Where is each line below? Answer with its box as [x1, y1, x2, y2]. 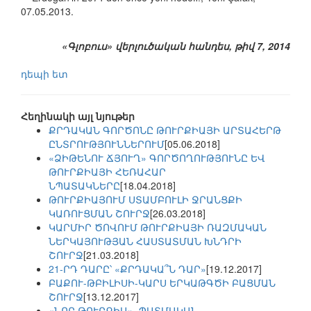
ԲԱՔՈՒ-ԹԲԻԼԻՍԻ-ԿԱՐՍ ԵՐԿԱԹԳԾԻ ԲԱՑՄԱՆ [49, 276, 276, 290]
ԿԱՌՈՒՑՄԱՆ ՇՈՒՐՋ [49, 206, 150, 221]
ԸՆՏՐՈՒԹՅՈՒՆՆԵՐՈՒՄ [49, 137, 165, 151]
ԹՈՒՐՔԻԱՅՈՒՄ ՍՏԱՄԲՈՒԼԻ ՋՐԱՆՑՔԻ [49, 192, 242, 207]
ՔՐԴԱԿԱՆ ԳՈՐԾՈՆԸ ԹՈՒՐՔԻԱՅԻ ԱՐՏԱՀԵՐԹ [49, 123, 281, 137]
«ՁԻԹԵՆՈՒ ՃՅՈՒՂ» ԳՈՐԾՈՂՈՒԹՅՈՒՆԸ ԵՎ [49, 151, 265, 165]
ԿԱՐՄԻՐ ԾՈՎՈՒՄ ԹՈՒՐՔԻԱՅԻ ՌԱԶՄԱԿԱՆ [49, 220, 267, 235]
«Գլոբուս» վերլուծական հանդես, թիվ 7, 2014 [62, 39, 290, 53]
